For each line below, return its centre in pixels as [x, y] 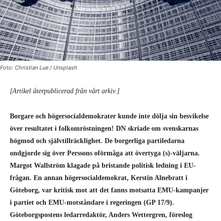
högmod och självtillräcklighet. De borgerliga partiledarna [97, 141]
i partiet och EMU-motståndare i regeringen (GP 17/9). [92, 202]
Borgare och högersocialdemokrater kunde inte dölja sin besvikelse [109, 116]
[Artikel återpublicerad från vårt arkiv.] [65, 91]
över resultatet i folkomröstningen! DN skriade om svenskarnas [104, 128]
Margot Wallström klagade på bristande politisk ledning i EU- [103, 165]
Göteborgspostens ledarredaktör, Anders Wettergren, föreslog [101, 215]
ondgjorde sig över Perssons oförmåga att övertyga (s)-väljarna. [105, 153]
